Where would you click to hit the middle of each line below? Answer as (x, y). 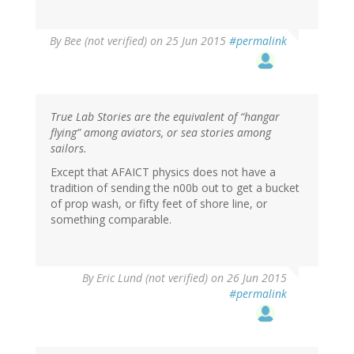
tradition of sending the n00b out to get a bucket (175, 188)
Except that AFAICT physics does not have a (163, 172)
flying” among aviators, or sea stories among (161, 133)
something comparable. (111, 220)
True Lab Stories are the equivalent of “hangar (165, 117)
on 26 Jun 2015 (247, 278)
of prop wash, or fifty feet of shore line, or (159, 204)
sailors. (69, 149)
